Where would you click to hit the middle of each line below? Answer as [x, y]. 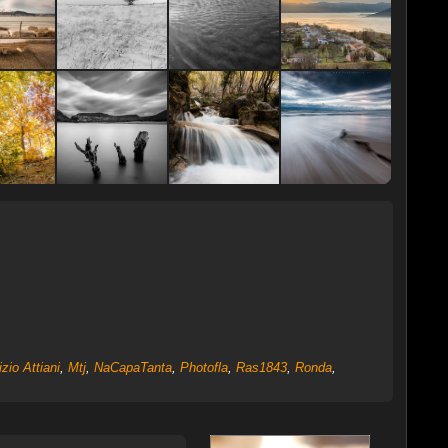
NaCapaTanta [132, 368]
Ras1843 [261, 368]
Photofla [203, 368]
